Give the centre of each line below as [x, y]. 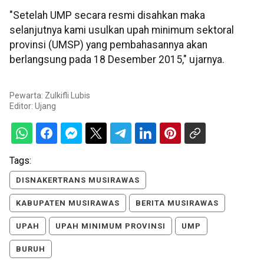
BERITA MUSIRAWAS [177, 203]
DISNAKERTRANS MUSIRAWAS [78, 180]
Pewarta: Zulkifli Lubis [50, 95]
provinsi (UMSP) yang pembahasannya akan [108, 45]
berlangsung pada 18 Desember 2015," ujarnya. [117, 60]
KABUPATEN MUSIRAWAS [68, 203]
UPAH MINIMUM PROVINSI [110, 226]
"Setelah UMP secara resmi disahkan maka [107, 16]
